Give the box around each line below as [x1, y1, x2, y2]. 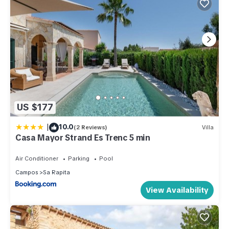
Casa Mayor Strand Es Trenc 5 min [15, 132, 150, 143]
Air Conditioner [15, 154, 58, 162]
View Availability [146, 185, 209, 196]
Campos [15, 168, 38, 176]
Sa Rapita [43, 168, 70, 176]
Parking [68, 154, 89, 162]
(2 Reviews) [74, 124, 107, 131]
